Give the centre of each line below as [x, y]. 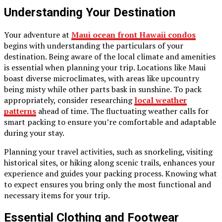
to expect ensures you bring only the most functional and [108, 184]
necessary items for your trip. [57, 195]
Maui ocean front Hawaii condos [134, 34]
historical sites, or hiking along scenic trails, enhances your [110, 162]
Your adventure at [38, 34]
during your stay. [34, 133]
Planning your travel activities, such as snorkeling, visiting [108, 151]
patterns [20, 111]
